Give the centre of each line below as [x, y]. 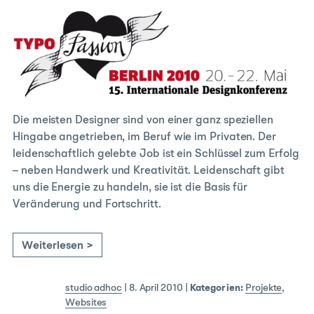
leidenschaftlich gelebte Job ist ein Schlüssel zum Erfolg [156, 155]
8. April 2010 [156, 288]
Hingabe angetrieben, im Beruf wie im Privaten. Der [145, 138]
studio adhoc [94, 288]
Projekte [264, 288]
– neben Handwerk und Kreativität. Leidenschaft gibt [149, 171]
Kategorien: [217, 288]
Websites [86, 303]
